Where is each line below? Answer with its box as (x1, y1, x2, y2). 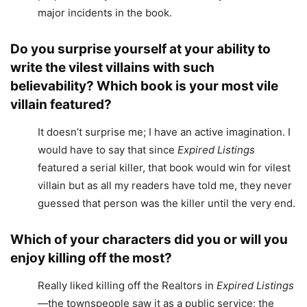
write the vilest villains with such (10, 60, 214, 76)
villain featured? (10, 97, 112, 113)
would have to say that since (38, 143, 177, 157)
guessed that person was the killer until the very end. (38, 197, 295, 210)
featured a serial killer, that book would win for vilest (38, 161, 291, 175)
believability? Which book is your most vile (10, 78, 278, 95)
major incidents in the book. (38, 6, 172, 20)
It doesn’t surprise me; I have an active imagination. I (38, 125, 291, 139)
